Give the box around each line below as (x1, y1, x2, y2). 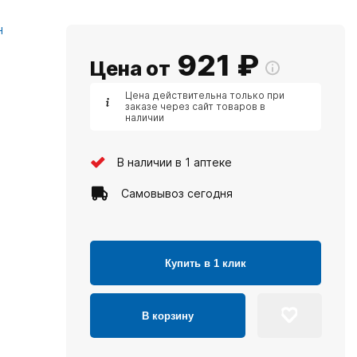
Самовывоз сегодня (121, 186, 233, 200)
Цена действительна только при (125, 89, 284, 101)
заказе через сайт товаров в (125, 100, 265, 112)
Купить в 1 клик (165, 257, 246, 269)
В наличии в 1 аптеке (117, 155, 232, 169)
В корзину (142, 309, 194, 322)
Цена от (90, 57, 171, 80)
